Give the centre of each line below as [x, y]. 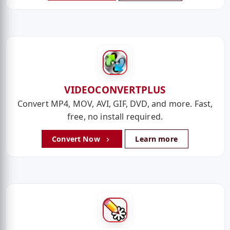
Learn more [156, 139]
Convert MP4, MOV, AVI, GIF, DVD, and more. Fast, [115, 104]
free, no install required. [115, 117]
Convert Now [77, 139]
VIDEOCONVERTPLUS [115, 90]
